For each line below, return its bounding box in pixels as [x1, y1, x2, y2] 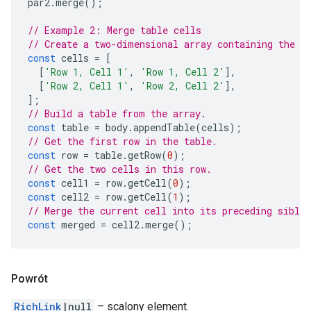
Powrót [11, 272, 48, 285]
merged [61, 218, 95, 231]
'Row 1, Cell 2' [140, 65, 225, 78]
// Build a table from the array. [28, 107, 206, 120]
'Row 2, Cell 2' [140, 79, 225, 92]
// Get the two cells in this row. [28, 162, 212, 176]
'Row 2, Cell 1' [44, 79, 129, 92]
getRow [128, 149, 161, 162]
